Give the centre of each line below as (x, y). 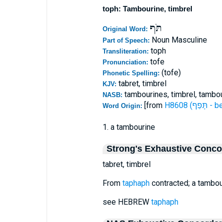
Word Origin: (123, 106)
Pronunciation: (126, 62)
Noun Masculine (179, 40)
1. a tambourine (129, 127)
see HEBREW (127, 202)
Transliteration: (126, 51)
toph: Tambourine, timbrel (147, 9)
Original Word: (126, 29)
